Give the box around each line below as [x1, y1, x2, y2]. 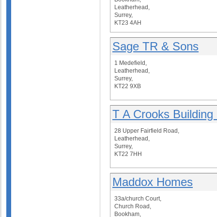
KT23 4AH [114, 19, 141, 26]
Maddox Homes [112, 175, 193, 188]
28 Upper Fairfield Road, [114, 127, 179, 134]
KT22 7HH [114, 151, 142, 157]
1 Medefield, [114, 60, 147, 66]
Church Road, [114, 203, 151, 210]
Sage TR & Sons [112, 40, 199, 53]
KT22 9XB [114, 83, 141, 90]
